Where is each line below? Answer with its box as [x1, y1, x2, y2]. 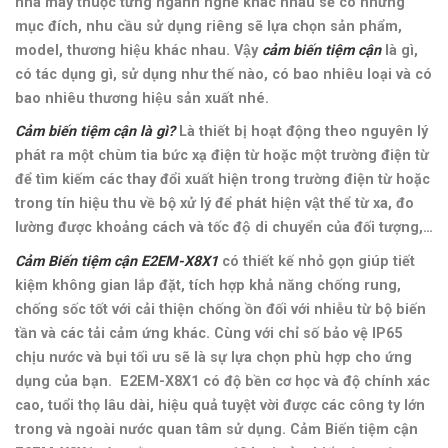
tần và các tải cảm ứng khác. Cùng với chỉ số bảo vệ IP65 [15, 324, 402, 342]
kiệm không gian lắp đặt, [15, 276, 189, 294]
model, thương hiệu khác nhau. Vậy [15, 41, 262, 59]
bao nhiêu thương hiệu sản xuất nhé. [15, 89, 269, 107]
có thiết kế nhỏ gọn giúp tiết [218, 252, 415, 270]
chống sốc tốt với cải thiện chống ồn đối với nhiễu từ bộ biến [15, 300, 426, 318]
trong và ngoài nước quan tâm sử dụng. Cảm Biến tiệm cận [15, 420, 418, 438]
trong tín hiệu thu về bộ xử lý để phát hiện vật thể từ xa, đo [15, 195, 414, 213]
